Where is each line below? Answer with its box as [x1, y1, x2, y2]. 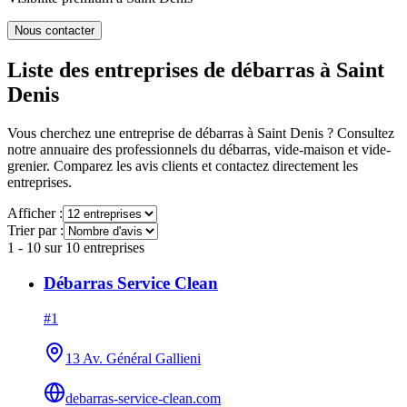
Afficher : [7, 205, 63, 222]
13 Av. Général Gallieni [65, 350, 201, 366]
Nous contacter [15, 24, 94, 38]
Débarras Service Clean [44, 273, 218, 293]
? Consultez [323, 125, 394, 142]
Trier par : [7, 223, 64, 239]
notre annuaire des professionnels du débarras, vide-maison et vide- [7, 142, 391, 158]
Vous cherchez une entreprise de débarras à [7, 125, 257, 142]
